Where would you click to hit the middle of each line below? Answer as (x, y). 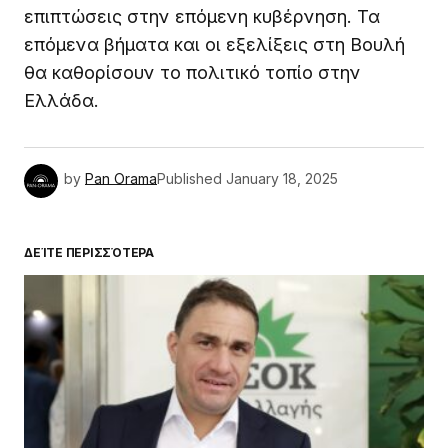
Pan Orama (121, 178)
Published (189, 178)
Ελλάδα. (61, 100)
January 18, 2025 (282, 178)
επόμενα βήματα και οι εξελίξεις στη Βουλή (214, 44)
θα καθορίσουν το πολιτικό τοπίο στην (192, 72)
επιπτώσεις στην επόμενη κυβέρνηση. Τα (202, 16)
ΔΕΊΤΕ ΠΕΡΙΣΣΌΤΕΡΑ (89, 252)
